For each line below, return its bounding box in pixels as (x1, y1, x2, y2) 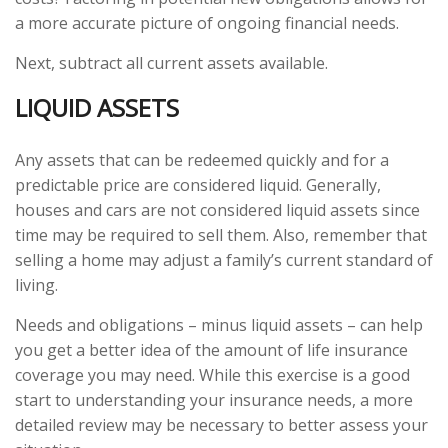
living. (15, 274, 58, 297)
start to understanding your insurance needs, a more (15, 389, 413, 412)
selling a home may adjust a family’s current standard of (15, 249, 433, 272)
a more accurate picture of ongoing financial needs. (15, 12, 399, 35)
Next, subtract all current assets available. (15, 52, 328, 75)
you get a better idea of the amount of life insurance (15, 339, 408, 362)
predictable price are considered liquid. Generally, (15, 174, 381, 197)
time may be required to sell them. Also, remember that (15, 224, 427, 247)
